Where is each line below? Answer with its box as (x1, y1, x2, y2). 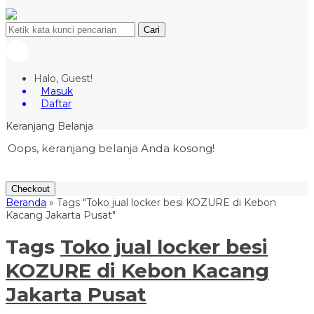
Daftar (41, 97, 71, 110)
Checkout (11, 184, 50, 194)
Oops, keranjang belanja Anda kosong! (8, 142, 214, 156)
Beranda (6, 196, 46, 209)
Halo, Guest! (34, 72, 93, 85)
